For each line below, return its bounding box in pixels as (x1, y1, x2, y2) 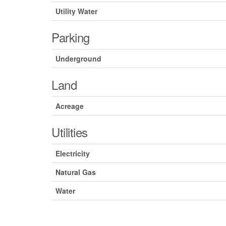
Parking (51, 28, 90, 46)
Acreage (55, 101, 84, 111)
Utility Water (55, 6, 97, 17)
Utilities (51, 123, 88, 141)
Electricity (55, 148, 90, 159)
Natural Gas (55, 167, 96, 178)
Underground (55, 53, 101, 64)
